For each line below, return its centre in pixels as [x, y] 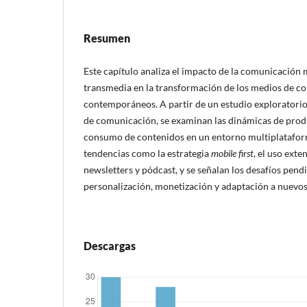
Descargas [110, 245]
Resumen [107, 38]
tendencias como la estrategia [147, 153]
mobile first [232, 153]
